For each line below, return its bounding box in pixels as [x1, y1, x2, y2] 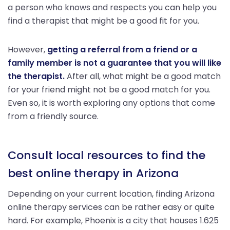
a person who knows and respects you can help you [8, 1, 217, 13]
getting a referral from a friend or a [47, 43, 197, 55]
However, [8, 43, 47, 55]
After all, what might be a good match [65, 70, 221, 82]
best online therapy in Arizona [8, 165, 179, 181]
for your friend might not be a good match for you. [8, 83, 210, 95]
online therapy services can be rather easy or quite [8, 201, 215, 213]
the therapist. [8, 70, 65, 82]
